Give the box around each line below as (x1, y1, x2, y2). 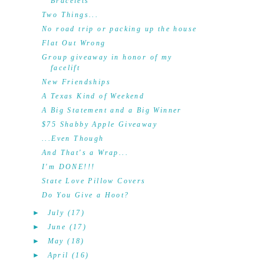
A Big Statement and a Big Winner (41, 106, 182, 114)
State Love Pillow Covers (41, 177, 146, 185)
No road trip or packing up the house (41, 25, 197, 33)
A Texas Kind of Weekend (41, 92, 145, 100)
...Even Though (41, 134, 104, 143)
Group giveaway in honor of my (41, 53, 173, 61)
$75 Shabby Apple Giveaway (41, 120, 157, 128)
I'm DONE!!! (41, 163, 95, 171)
